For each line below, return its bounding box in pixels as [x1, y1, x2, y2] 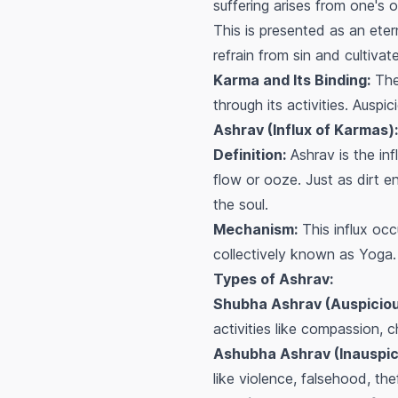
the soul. [213, 195, 268, 214]
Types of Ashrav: [213, 270, 333, 289]
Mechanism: [213, 220, 298, 239]
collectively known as [213, 245, 359, 264]
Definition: [213, 146, 286, 164]
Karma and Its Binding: [213, 71, 370, 90]
